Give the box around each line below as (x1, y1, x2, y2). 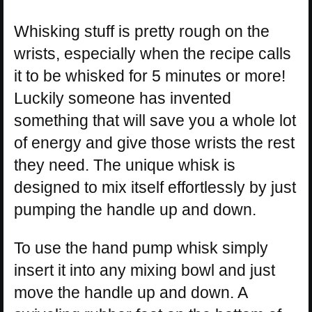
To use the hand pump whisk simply (14, 238, 268, 257)
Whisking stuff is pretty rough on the (14, 22, 270, 40)
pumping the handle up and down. (14, 200, 256, 219)
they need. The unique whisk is (14, 155, 235, 174)
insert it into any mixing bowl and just (14, 260, 275, 279)
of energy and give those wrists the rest (14, 133, 295, 152)
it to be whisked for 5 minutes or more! (14, 66, 286, 85)
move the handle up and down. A (14, 283, 247, 302)
